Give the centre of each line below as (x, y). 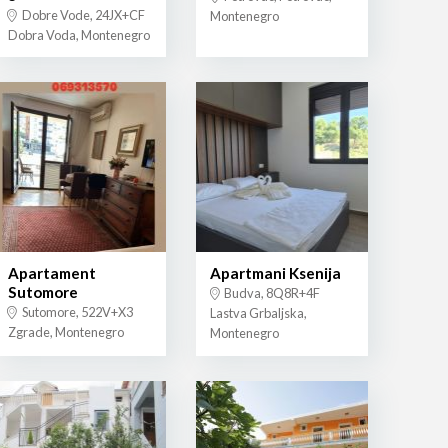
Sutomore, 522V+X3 (76, 312)
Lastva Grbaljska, (258, 313)
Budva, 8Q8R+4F (270, 293)
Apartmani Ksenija (275, 273)
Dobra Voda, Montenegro (78, 34)
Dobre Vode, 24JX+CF (82, 14)
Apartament (51, 273)
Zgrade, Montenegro (65, 332)
